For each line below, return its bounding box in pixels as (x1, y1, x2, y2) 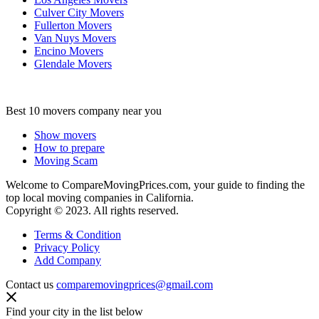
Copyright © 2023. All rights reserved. (6, 204, 179, 216)
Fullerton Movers (34, 19, 112, 31)
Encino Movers (34, 44, 103, 57)
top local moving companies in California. (6, 191, 194, 204)
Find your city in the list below (6, 305, 143, 318)
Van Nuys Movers (34, 31, 116, 44)
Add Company (34, 253, 101, 266)
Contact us (6, 278, 56, 291)
